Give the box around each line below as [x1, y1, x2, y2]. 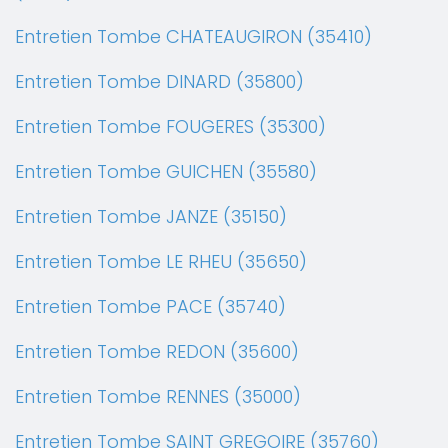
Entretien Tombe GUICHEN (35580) [15, 159, 317, 184]
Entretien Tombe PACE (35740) [15, 294, 286, 319]
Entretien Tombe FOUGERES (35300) [15, 114, 326, 139]
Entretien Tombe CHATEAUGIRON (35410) [15, 24, 372, 49]
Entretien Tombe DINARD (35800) [15, 69, 304, 94]
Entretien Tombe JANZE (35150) [15, 204, 287, 229]
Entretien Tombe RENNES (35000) [15, 384, 301, 409]
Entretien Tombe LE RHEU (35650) [15, 249, 307, 274]
